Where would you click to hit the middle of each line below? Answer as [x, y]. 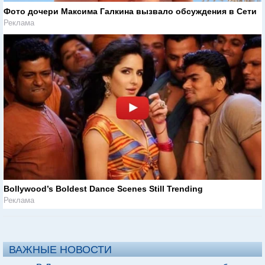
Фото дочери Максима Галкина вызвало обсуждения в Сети [130, 11]
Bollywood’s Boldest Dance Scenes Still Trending [103, 189]
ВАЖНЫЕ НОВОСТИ [60, 250]
